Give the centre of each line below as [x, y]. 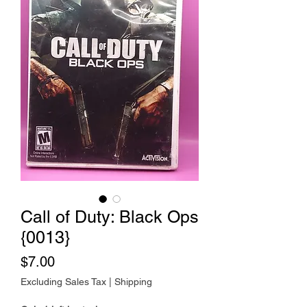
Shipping [133, 282]
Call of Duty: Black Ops [110, 217]
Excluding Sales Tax [63, 282]
